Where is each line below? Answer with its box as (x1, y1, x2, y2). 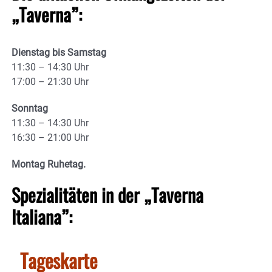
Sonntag (12, 103, 48, 115)
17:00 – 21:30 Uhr (12, 76, 89, 88)
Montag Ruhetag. (12, 158, 86, 171)
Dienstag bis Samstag (12, 47, 109, 59)
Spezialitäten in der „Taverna (12, 181, 203, 209)
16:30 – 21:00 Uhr (12, 132, 89, 144)
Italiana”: (12, 203, 72, 231)
